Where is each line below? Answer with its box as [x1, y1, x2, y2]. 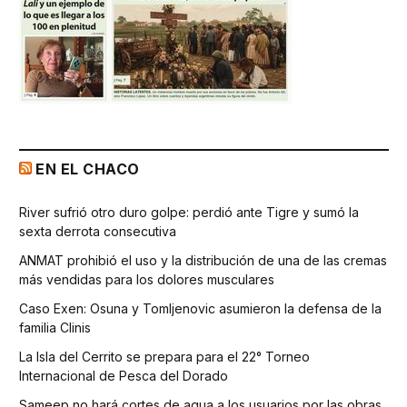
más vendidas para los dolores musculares [19, 271, 274, 287]
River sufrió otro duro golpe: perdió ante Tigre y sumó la [19, 203, 359, 220]
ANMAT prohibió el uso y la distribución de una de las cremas [19, 252, 387, 268]
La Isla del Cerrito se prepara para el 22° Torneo [19, 348, 310, 364]
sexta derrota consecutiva [19, 223, 176, 239]
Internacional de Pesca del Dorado [19, 367, 228, 383]
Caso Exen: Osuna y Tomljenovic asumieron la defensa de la [19, 300, 382, 316]
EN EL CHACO [35, 159, 140, 178]
